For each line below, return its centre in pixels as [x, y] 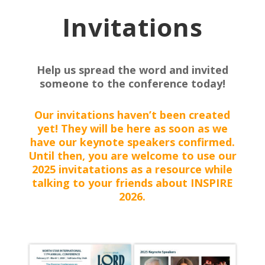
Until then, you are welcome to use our [132, 156]
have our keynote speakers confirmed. [132, 142]
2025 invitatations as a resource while [132, 169]
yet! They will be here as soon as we [132, 128]
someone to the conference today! [132, 83]
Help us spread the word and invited [132, 70]
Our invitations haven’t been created [132, 115]
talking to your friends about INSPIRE [132, 183]
